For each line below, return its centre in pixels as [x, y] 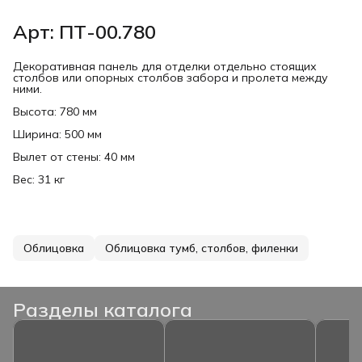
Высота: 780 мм [55, 111]
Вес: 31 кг [39, 179]
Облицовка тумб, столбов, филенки [202, 248]
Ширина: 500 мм [57, 134]
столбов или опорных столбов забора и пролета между [170, 77]
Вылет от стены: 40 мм [74, 156]
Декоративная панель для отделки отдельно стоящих [165, 66]
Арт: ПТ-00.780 [84, 31]
